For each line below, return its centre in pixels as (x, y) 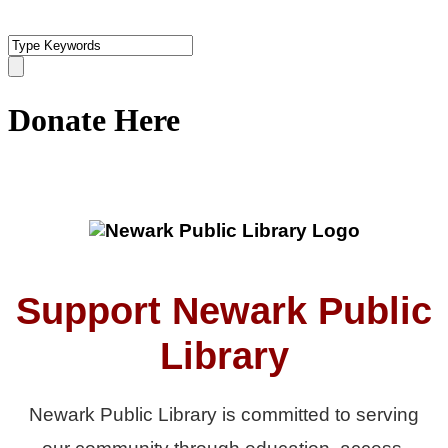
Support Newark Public (224, 311)
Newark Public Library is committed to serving (224, 415)
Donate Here (94, 120)
